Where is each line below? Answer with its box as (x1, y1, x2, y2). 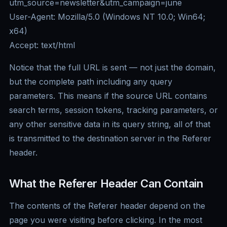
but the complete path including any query (9, 77, 172, 87)
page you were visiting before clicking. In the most (9, 215, 202, 225)
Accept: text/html (9, 40, 75, 51)
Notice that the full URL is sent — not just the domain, (9, 62, 216, 73)
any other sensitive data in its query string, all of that (9, 119, 210, 130)
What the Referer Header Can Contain (9, 177, 203, 191)
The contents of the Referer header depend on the (9, 201, 205, 211)
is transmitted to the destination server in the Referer (9, 133, 211, 144)
